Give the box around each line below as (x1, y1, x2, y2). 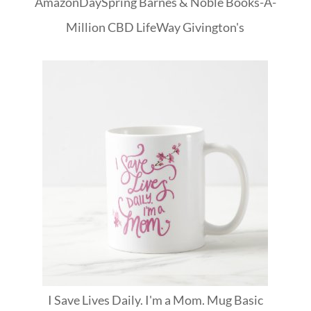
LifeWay (136, 19, 181, 35)
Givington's (183, 19, 245, 35)
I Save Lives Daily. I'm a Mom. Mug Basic (47, 292, 263, 308)
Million (66, 19, 106, 35)
